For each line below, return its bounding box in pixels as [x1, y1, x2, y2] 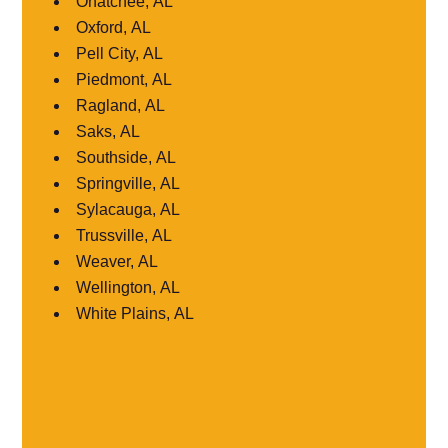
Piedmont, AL [76, 70, 173, 88]
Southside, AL [76, 148, 177, 166]
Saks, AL [76, 122, 141, 140]
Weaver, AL [76, 252, 159, 270]
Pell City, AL [76, 44, 164, 62]
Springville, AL [76, 174, 181, 192]
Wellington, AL [76, 278, 181, 296]
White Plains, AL [76, 304, 195, 322]
